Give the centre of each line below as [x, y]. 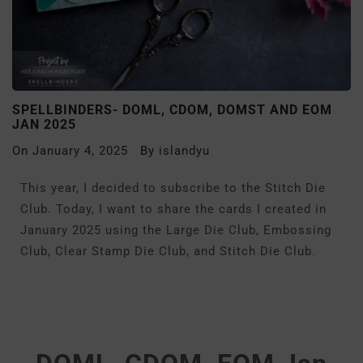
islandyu [184, 151]
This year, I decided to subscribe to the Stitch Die [173, 188]
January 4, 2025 [80, 151]
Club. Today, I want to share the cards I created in [173, 209]
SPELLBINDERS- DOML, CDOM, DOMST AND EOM [172, 110]
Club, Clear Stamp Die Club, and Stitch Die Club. [168, 251]
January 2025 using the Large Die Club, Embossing [176, 230]
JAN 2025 [44, 124]
